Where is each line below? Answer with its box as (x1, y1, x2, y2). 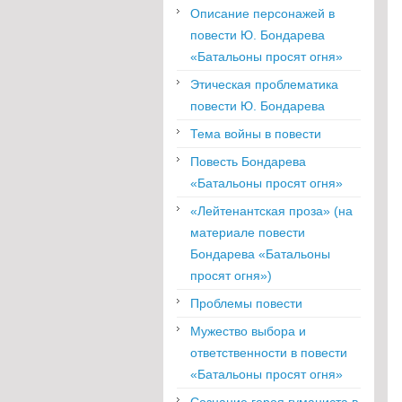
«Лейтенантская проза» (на (190, 203, 353, 218)
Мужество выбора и (190, 323, 306, 338)
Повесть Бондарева (190, 153, 306, 169)
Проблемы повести (190, 295, 302, 310)
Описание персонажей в (190, 5, 335, 21)
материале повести (190, 224, 305, 240)
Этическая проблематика (190, 76, 338, 92)
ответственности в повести (190, 345, 347, 360)
